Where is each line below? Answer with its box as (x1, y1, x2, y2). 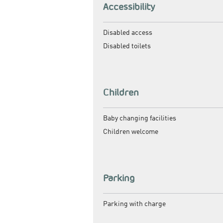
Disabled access (103, 29, 152, 36)
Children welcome (103, 128, 158, 135)
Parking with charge (103, 200, 166, 208)
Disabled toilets (103, 42, 151, 50)
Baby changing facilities (103, 114, 176, 122)
